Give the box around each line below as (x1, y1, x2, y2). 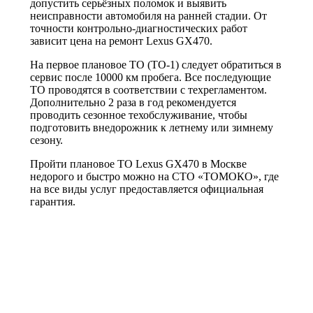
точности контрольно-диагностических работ (30, 22, 247, 34)
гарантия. (30, 195, 75, 208)
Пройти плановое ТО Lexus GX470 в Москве (30, 157, 247, 170)
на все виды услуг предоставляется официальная (30, 182, 263, 195)
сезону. (30, 133, 63, 146)
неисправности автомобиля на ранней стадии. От (30, 9, 267, 22)
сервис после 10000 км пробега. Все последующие (30, 71, 271, 83)
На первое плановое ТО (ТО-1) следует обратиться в (30, 58, 282, 71)
